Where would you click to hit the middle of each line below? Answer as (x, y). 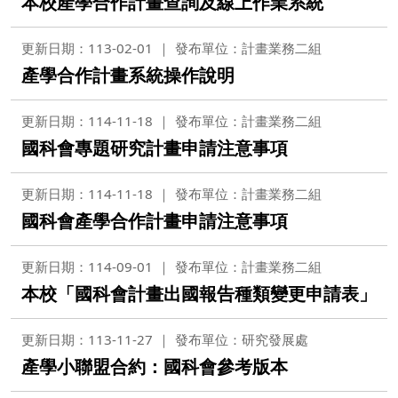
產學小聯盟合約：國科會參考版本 (155, 366)
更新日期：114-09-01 (87, 267)
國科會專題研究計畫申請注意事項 (155, 148)
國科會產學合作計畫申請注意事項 (155, 221)
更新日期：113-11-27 (87, 339)
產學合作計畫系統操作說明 (128, 75)
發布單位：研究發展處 (242, 339)
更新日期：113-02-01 (87, 48)
